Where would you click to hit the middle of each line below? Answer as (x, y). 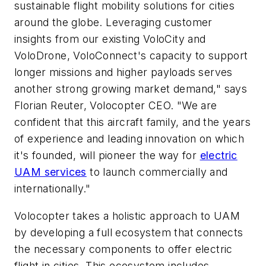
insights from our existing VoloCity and (110, 39)
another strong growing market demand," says (131, 88)
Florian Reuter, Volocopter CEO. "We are (116, 105)
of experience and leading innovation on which (129, 138)
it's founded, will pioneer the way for (107, 155)
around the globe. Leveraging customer (113, 22)
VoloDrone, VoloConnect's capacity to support (131, 55)
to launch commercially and (157, 172)
